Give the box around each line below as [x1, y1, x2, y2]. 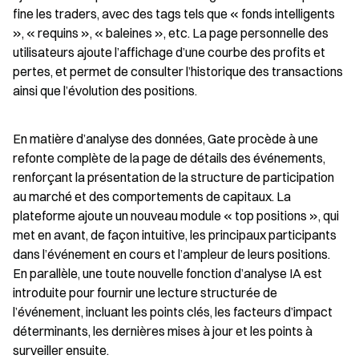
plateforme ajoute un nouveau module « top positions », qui [13, 208, 339, 224]
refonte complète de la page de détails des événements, [13, 150, 325, 166]
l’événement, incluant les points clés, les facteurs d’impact [13, 304, 333, 320]
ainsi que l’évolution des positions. [13, 83, 197, 99]
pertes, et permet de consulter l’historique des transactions [13, 63, 343, 79]
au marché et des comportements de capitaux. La [13, 188, 291, 204]
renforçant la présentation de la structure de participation [13, 169, 334, 185]
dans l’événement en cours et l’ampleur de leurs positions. [13, 246, 330, 262]
